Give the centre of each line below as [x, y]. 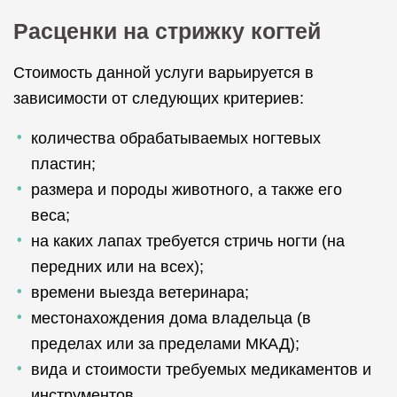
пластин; [63, 164]
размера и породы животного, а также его [187, 190]
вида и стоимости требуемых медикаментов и [201, 370]
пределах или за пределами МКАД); [165, 344]
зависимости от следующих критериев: [159, 98]
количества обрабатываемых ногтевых [176, 138]
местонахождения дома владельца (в [171, 318]
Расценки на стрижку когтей [167, 31]
